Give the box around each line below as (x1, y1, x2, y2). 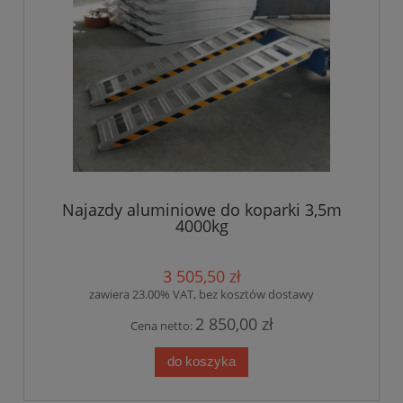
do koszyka (167, 354, 236, 370)
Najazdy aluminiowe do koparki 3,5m (61, 199, 342, 221)
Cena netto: (130, 317, 195, 334)
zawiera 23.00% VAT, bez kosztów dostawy (89, 285, 314, 302)
